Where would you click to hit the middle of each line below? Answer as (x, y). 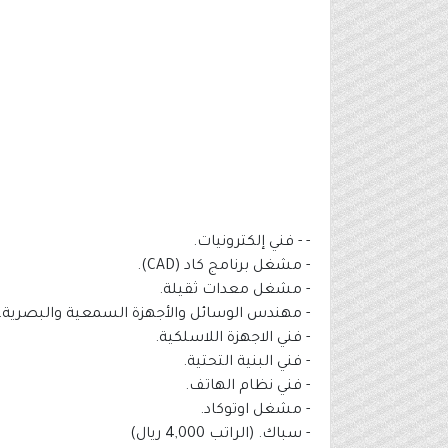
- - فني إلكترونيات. (251, 243)
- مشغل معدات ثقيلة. (234, 291)
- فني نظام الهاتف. (247, 387)
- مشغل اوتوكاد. (255, 411)
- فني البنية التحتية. (246, 363)
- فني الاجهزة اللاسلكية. (232, 339)
